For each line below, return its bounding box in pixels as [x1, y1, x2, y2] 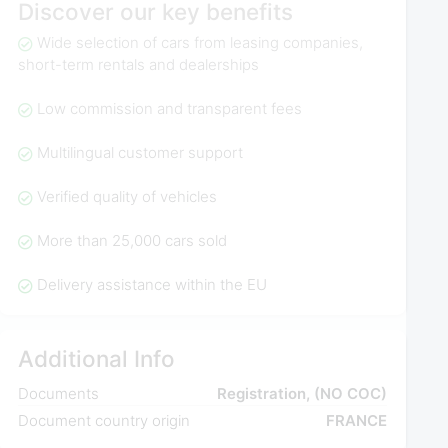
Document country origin [18, 410, 191, 430]
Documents [18, 384, 100, 404]
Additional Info [18, 344, 176, 372]
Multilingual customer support [36, 143, 243, 163]
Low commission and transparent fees [36, 99, 302, 119]
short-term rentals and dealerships [18, 55, 260, 75]
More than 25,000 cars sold [36, 231, 227, 251]
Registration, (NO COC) [217, 384, 388, 404]
